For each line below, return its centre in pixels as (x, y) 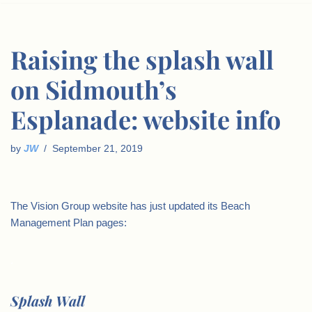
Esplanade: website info (146, 119)
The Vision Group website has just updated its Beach (130, 206)
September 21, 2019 (97, 149)
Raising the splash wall (142, 59)
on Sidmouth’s (94, 89)
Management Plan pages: (69, 223)
